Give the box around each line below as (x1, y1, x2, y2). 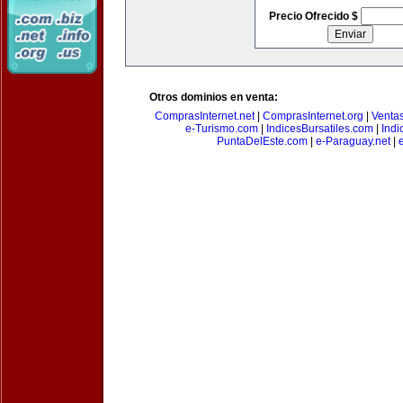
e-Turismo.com (184, 122, 258, 135)
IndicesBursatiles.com (265, 122, 373, 135)
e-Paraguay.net (315, 135, 390, 148)
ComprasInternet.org (262, 110, 363, 122)
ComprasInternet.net (154, 110, 255, 122)
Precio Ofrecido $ (268, 10, 361, 22)
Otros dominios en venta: (149, 91, 278, 103)
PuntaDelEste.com (216, 135, 308, 148)
